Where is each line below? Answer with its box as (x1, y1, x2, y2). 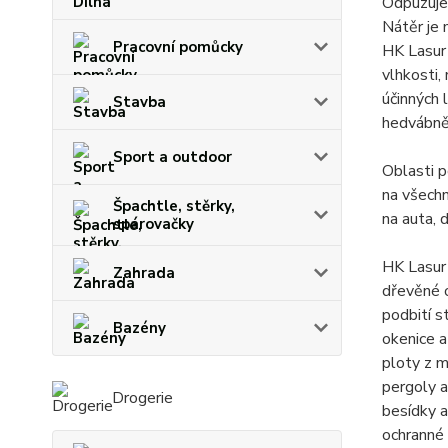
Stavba (113, 92, 166, 112)
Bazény (113, 318, 166, 338)
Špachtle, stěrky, (113, 196, 235, 216)
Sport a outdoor (113, 147, 232, 167)
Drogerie (112, 387, 173, 409)
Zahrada (113, 263, 175, 283)
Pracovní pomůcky (113, 37, 243, 57)
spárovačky (113, 214, 194, 234)
